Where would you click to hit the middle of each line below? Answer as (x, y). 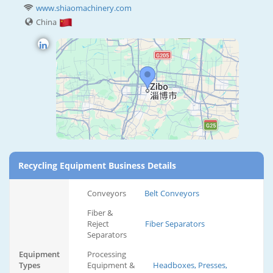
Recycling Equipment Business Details (97, 166)
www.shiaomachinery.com (84, 8)
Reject (98, 224)
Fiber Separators (175, 224)
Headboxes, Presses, (190, 265)
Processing (107, 254)
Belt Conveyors (172, 193)
